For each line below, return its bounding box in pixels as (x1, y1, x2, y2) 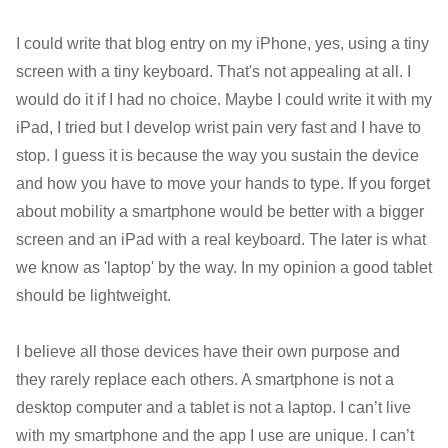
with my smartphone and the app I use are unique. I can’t (15, 426, 414, 444)
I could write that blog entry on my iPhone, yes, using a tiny (15, 34, 429, 52)
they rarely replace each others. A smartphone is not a (15, 370, 394, 388)
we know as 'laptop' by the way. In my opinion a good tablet (15, 258, 432, 276)
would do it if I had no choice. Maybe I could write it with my (15, 90, 432, 108)
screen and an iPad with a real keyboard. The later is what (15, 230, 426, 248)
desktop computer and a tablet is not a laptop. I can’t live (15, 398, 411, 416)
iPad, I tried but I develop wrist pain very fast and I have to (15, 118, 421, 136)
